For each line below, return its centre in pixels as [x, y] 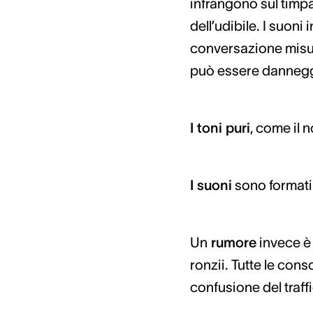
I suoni [211, 185]
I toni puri [220, 128]
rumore [232, 242]
